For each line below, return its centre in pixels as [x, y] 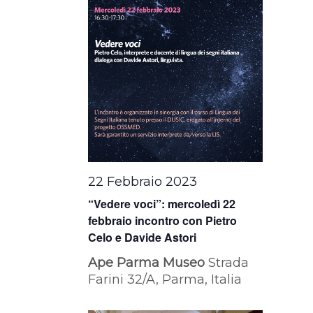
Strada [229, 262]
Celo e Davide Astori [143, 237]
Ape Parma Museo [148, 262]
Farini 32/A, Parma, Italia [165, 279]
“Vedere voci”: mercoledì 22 [162, 203]
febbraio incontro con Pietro [163, 220]
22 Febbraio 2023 [143, 181]
